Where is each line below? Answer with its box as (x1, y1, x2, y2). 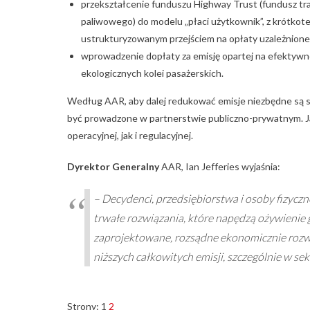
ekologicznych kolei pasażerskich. (81, 67, 224, 80)
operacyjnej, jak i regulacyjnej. (67, 129, 193, 142)
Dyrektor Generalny (67, 161, 159, 173)
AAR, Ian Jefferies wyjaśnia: (159, 161, 280, 173)
